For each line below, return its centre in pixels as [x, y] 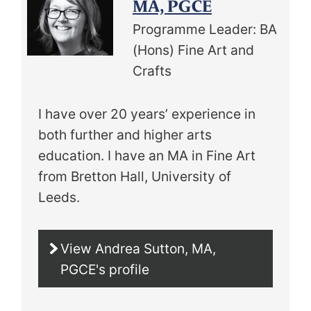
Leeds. [59, 197]
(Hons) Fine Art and [193, 50]
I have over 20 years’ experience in [147, 114]
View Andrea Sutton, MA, [138, 248]
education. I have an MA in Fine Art [147, 156]
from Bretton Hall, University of [135, 177]
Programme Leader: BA [205, 30]
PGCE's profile [105, 269]
